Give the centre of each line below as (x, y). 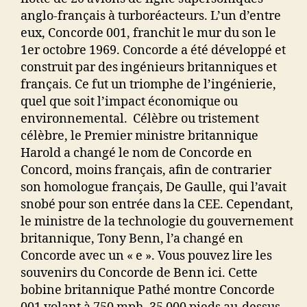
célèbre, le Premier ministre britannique (139, 136)
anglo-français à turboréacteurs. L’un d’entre (151, 16)
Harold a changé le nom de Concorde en (136, 153)
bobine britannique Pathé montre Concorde (148, 291)
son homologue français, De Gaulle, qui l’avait (153, 188)
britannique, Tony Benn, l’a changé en (132, 239)
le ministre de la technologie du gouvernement (157, 222)
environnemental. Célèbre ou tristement (140, 119)
